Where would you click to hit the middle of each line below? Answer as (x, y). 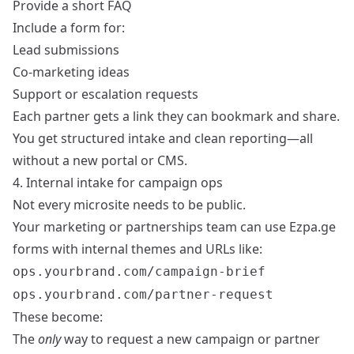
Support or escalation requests (105, 94)
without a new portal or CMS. (100, 161)
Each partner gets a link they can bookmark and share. (176, 117)
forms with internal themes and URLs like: (137, 249)
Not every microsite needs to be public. (129, 205)
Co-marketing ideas (71, 72)
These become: (58, 317)
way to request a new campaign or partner (190, 339)
